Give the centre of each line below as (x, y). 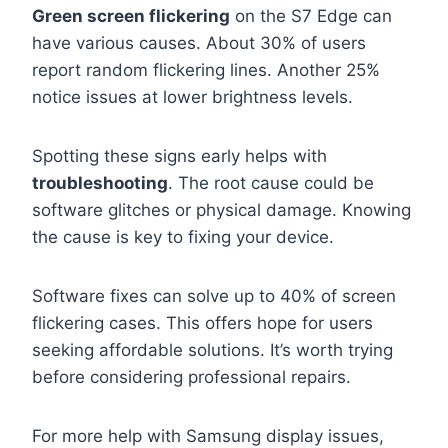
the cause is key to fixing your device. (183, 237)
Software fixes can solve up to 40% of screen (214, 296)
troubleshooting (100, 183)
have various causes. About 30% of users (199, 43)
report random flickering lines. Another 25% (206, 70)
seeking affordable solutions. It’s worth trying (212, 350)
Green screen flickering (131, 16)
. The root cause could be (271, 183)
